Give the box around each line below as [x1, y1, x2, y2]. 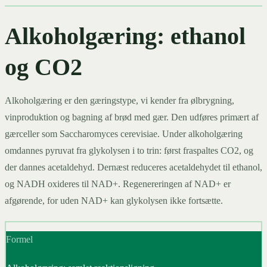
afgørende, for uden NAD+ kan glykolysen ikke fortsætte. [5, 195, 223, 206]
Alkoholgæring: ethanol [5, 22, 246, 49]
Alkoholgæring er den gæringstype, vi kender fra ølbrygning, [5, 95, 234, 105]
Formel [5, 234, 33, 245]
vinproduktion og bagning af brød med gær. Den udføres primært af [5, 111, 259, 122]
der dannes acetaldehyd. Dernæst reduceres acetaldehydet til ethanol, [5, 162, 262, 172]
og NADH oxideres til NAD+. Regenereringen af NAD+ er [5, 178, 231, 189]
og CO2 [5, 53, 82, 80]
